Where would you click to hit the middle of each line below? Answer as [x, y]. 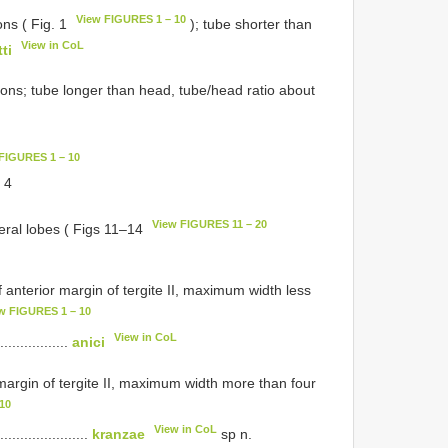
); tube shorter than [249, 23]
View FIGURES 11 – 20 [210, 223]
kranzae [118, 433]
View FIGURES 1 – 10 [131, 18]
